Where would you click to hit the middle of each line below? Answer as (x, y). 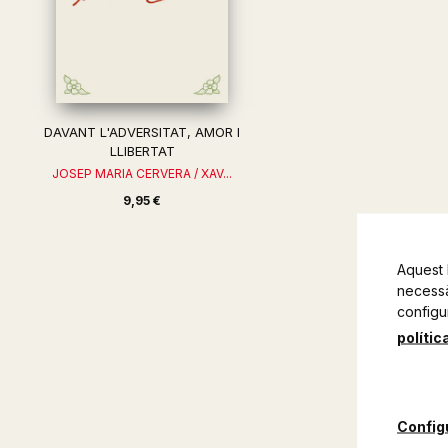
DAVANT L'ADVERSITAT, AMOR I (142, 132)
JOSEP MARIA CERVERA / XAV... (142, 173)
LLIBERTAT (142, 151)
